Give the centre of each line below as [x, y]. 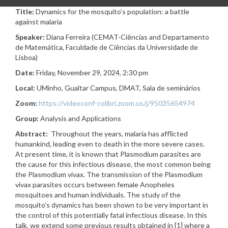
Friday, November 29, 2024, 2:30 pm [91, 73]
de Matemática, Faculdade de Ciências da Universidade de [107, 47]
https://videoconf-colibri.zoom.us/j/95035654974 [117, 103]
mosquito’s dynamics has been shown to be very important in [112, 205]
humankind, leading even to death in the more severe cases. [110, 144]
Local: [25, 88]
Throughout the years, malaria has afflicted [118, 134]
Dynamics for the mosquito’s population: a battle [112, 11]
